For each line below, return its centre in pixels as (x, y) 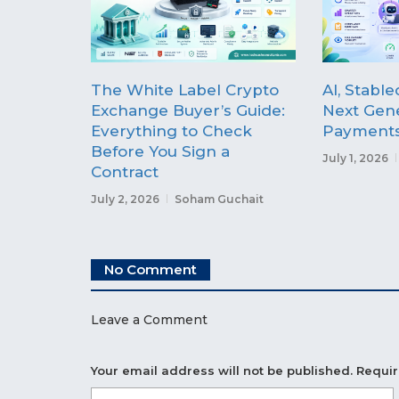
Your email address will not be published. (222, 370)
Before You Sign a (160, 151)
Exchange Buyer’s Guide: (188, 110)
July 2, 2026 (125, 199)
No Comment (151, 269)
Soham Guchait (219, 199)
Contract (125, 171)
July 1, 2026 (355, 158)
